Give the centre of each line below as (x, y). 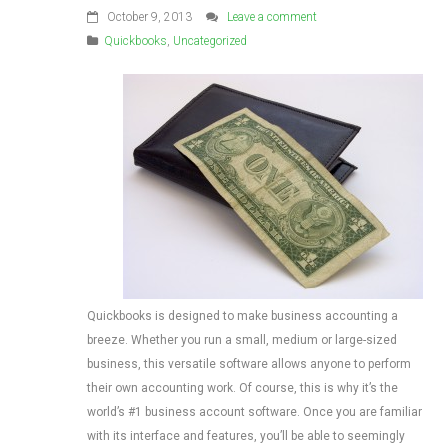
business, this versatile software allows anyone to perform (249, 364)
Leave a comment (272, 17)
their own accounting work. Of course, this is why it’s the (242, 388)
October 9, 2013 (148, 17)
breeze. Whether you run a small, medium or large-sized (242, 340)
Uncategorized (210, 41)
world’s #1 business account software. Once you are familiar (254, 412)
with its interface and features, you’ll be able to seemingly (246, 436)
